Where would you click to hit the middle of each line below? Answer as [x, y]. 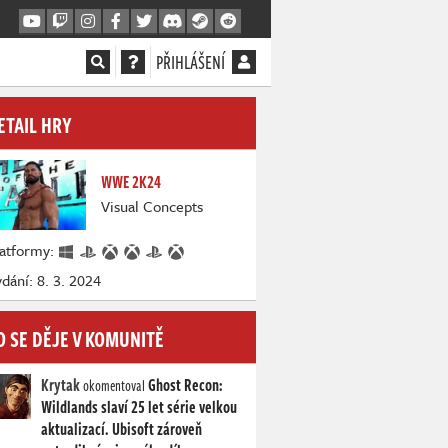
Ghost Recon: [185, 385]
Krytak [60, 385]
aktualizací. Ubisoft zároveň [121, 429]
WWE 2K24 [131, 182]
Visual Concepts [152, 206]
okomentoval [114, 386]
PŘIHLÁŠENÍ [190, 62]
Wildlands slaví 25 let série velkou [139, 407]
